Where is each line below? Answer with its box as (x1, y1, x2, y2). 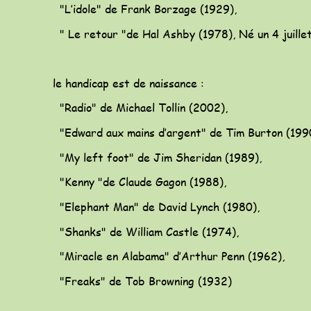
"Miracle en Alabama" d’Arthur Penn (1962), (49, 248, 288, 264)
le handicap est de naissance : (49, 74, 208, 91)
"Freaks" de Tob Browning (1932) (49, 272, 232, 289)
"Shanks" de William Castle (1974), (49, 223, 242, 239)
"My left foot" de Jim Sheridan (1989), (49, 149, 265, 165)
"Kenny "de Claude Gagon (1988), (49, 174, 230, 190)
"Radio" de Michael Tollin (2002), (49, 99, 231, 116)
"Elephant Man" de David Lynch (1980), (49, 199, 260, 215)
